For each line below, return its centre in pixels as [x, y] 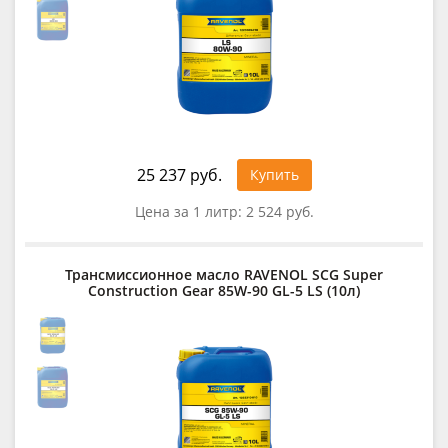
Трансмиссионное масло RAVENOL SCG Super [224, 274]
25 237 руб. [179, 174]
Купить [274, 174]
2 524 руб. [279, 211]
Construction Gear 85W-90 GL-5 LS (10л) [224, 290]
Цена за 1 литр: [190, 211]
